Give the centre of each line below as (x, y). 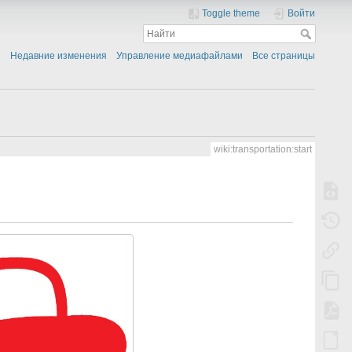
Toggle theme (231, 13)
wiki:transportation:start (262, 149)
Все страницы (284, 56)
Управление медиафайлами (180, 56)
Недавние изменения (58, 56)
